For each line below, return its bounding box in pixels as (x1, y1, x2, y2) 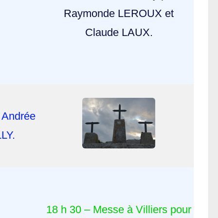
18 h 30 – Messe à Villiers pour (46, 203, 191, 216)
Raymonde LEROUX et (64, 7, 174, 20)
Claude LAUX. (85, 26, 153, 39)
